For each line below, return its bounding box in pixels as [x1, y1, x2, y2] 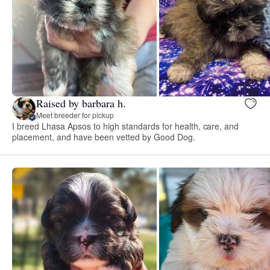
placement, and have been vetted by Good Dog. [12, 130, 195, 143]
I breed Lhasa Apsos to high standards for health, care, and [12, 119, 239, 132]
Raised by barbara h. [36, 96, 126, 111]
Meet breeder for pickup [36, 110, 114, 121]
